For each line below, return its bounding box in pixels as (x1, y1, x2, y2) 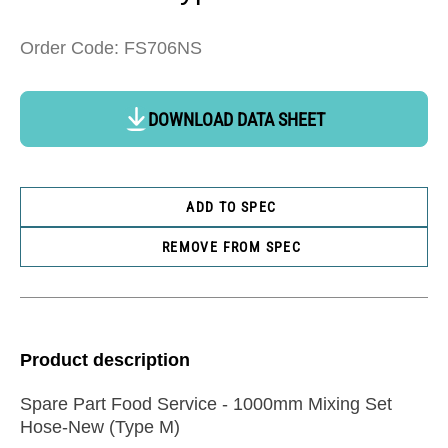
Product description (20, 350, 190, 371)
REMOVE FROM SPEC (161, 238, 302, 255)
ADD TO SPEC (186, 198, 277, 215)
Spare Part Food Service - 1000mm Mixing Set (20, 394, 392, 415)
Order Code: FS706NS (20, 38, 202, 59)
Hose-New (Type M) (20, 417, 180, 438)
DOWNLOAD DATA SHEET (147, 108, 325, 130)
